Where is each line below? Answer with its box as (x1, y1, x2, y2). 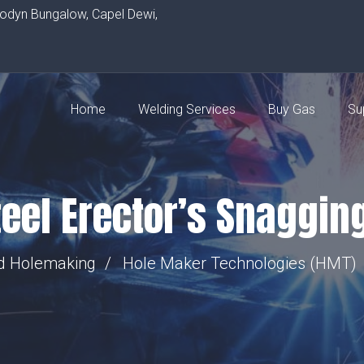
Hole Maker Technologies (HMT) (123, 253, 357, 273)
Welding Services (138, 101, 236, 117)
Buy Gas (268, 101, 315, 117)
